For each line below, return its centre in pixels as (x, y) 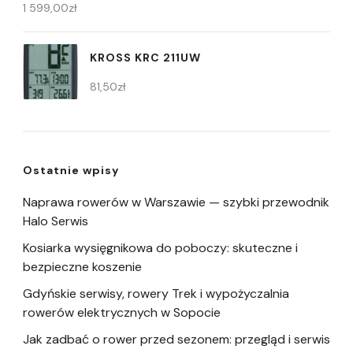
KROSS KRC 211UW (145, 57)
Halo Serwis (56, 221)
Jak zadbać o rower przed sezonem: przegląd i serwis (176, 339)
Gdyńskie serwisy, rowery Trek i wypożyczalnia (156, 293)
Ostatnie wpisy (71, 170)
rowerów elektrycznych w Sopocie (122, 312)
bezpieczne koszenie (82, 266)
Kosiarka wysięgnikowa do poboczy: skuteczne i (160, 247)
